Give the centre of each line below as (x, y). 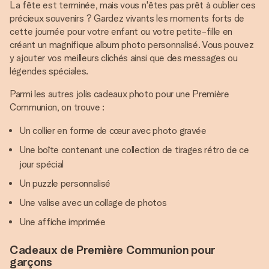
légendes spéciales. (49, 71)
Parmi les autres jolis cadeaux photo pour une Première (119, 94)
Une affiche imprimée (62, 222)
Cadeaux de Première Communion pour (113, 250)
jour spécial (42, 165)
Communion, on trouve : (57, 107)
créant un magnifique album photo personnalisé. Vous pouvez (132, 45)
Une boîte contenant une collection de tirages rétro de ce (134, 150)
